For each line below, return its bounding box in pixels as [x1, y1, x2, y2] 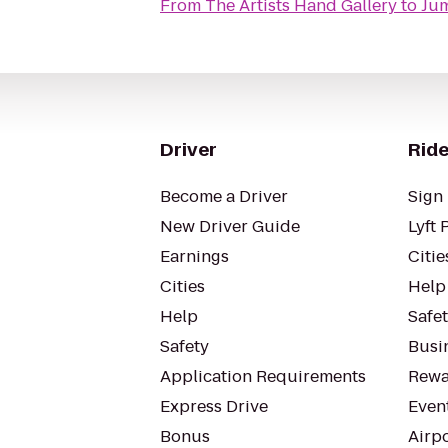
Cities [160, 275, 205, 298]
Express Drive [160, 395, 268, 418]
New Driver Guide [160, 215, 300, 238]
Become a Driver [160, 185, 288, 208]
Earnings [160, 245, 229, 268]
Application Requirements [160, 365, 366, 388]
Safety [160, 335, 209, 358]
